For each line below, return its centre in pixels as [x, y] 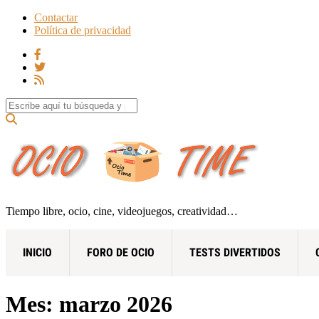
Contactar [56, 17]
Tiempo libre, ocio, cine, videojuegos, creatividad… [122, 211]
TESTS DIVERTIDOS [235, 252]
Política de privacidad [83, 30]
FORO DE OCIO [121, 252]
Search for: [30, 104]
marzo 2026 [116, 304]
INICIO [37, 252]
